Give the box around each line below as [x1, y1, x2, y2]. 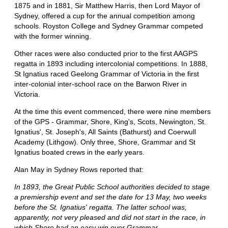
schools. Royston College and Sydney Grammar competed [14, 22, 203, 31]
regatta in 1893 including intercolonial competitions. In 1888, [14, 60, 208, 68]
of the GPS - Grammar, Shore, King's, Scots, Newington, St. [14, 118, 206, 126]
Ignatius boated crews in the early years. [14, 148, 145, 157]
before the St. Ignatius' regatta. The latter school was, [14, 203, 187, 212]
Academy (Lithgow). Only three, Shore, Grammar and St [14, 138, 195, 147]
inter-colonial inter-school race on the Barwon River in [14, 80, 187, 89]
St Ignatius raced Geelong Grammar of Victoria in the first [14, 70, 199, 78]
